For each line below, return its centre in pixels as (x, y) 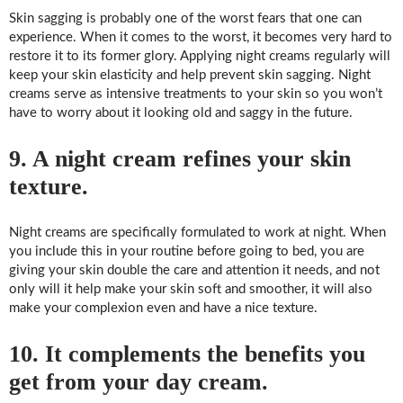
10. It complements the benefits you (187, 354)
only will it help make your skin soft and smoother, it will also (191, 290)
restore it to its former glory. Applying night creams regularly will (200, 57)
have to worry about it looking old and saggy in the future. (181, 113)
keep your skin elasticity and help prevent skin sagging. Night (190, 76)
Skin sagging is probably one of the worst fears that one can (185, 19)
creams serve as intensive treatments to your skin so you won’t (196, 94)
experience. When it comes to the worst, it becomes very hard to (201, 38)
